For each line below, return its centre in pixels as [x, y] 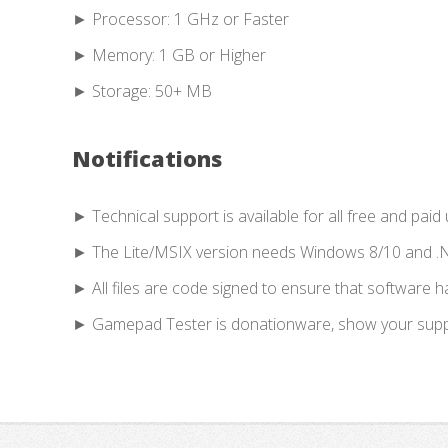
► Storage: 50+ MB [142, 90]
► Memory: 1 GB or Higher [169, 54]
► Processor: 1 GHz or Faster [180, 18]
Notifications [147, 158]
